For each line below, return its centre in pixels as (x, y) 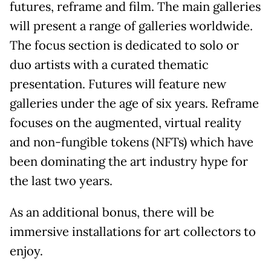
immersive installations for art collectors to (133, 231)
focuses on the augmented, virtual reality (126, 122)
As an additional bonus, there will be (112, 212)
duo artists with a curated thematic (109, 64)
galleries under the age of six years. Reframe (134, 103)
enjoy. (26, 251)
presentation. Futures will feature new (118, 84)
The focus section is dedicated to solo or (124, 45)
